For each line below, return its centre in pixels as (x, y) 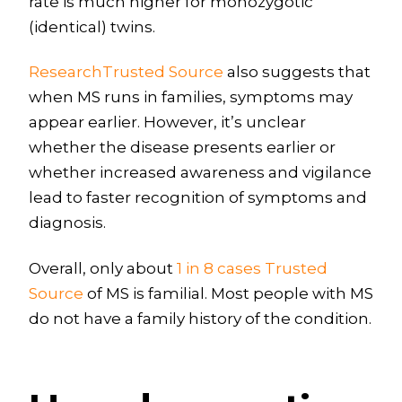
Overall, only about (102, 268)
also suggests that (297, 72)
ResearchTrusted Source (126, 72)
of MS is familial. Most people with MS (228, 293)
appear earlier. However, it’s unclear (167, 122)
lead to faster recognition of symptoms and (197, 198)
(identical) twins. (92, 27)
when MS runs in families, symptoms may (190, 97)
